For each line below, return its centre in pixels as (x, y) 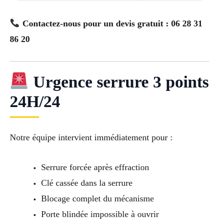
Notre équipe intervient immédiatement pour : (91, 138)
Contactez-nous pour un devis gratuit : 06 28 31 (112, 24)
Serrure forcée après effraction (95, 167)
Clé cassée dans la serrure (87, 183)
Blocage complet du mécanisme (97, 198)
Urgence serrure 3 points (119, 82)
